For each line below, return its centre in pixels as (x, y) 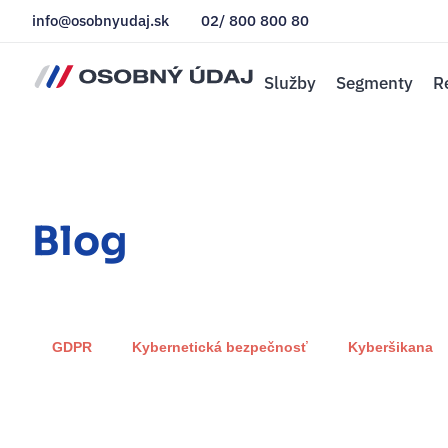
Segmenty (374, 83)
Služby (290, 83)
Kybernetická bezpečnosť (220, 347)
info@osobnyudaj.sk (100, 20)
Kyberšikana (390, 347)
